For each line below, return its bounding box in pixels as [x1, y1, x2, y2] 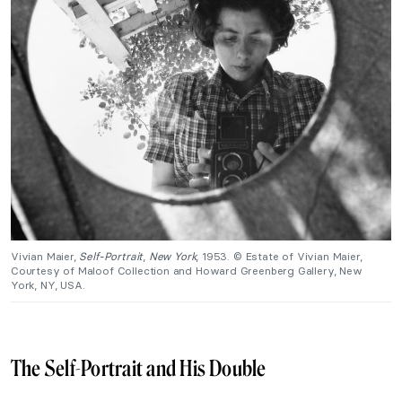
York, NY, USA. [11, 277, 85, 292]
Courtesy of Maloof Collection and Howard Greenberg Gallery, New [11, 263, 363, 277]
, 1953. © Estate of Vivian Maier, [196, 249, 363, 263]
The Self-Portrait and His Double [11, 354, 267, 381]
